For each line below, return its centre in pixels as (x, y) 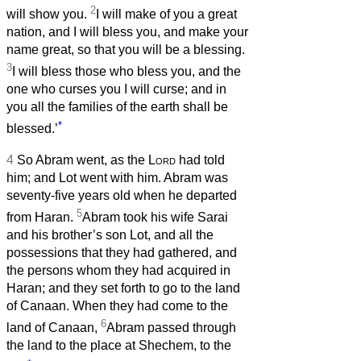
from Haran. (41, 218)
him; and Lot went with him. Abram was (117, 177)
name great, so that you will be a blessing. (126, 50)
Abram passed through (171, 328)
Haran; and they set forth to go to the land (123, 288)
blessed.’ (32, 129)
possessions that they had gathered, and (122, 253)
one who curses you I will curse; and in (116, 89)
